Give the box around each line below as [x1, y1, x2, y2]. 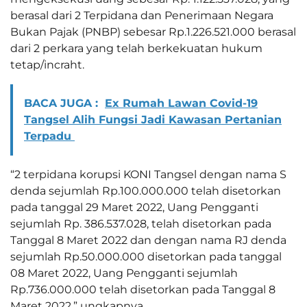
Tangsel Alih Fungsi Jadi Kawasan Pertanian [24, 112, 282, 126]
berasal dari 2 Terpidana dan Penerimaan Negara [10, 8, 273, 22]
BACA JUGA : [24, 96, 98, 110]
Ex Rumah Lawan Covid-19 [105, 96, 258, 110]
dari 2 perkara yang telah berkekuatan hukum [10, 41, 262, 55]
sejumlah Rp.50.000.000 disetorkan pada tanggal [10, 249, 282, 263]
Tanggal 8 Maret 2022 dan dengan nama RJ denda [10, 233, 286, 247]
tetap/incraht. [10, 58, 84, 71]
